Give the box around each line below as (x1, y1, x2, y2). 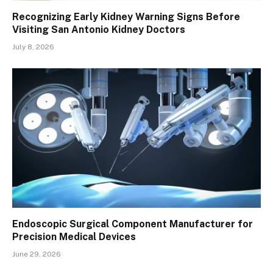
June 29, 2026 (12, 250, 61, 259)
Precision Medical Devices (12, 231, 136, 243)
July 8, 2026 (12, 42, 54, 51)
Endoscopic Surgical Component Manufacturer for (12, 218, 253, 230)
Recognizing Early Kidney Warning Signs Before (12, 10, 240, 23)
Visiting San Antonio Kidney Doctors (12, 23, 185, 35)
